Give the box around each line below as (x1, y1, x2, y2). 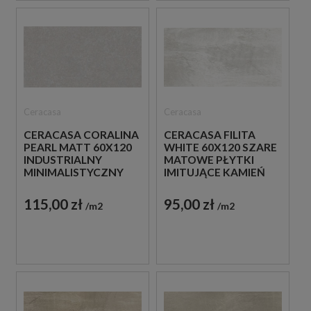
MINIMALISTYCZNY (24, 166, 124, 179)
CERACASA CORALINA (24, 128, 139, 142)
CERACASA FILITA (163, 128, 255, 142)
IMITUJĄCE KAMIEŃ (163, 166, 265, 179)
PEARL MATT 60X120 (24, 141, 132, 154)
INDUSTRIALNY (24, 153, 102, 167)
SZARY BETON (24, 178, 99, 192)
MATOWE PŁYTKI (163, 153, 254, 167)
